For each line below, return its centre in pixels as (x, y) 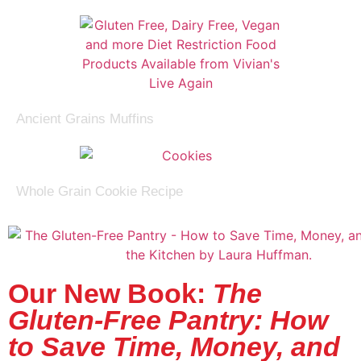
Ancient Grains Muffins (85, 118)
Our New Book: (110, 294)
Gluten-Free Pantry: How (168, 320)
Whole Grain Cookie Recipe (100, 192)
